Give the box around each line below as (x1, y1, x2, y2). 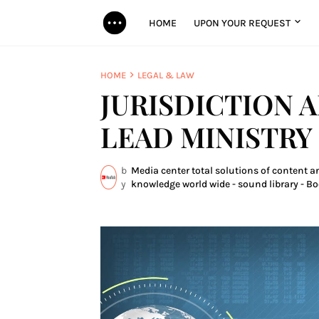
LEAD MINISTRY (100, 118, 313, 155)
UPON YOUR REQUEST (193, 16, 291, 29)
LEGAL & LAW (137, 69, 194, 80)
